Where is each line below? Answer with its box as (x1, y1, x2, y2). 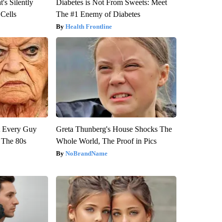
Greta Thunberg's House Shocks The (55, 124, 172, 133)
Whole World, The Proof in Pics (55, 136, 157, 145)
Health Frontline (65, 22, 112, 30)
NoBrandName (65, 149, 108, 157)
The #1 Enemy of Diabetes (55, 9, 140, 18)
